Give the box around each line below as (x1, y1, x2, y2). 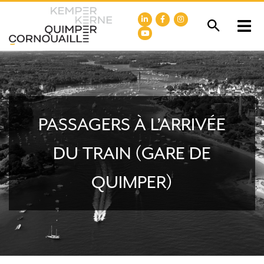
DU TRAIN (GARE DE (53, 143, 211, 163)
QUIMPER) (91, 171, 173, 192)
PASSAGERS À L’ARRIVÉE (38, 114, 226, 134)
